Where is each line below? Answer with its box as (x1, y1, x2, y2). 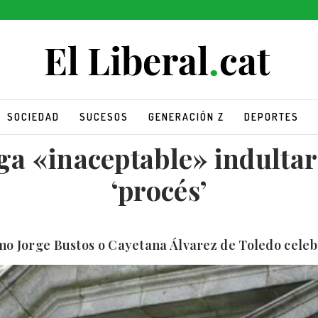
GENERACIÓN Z (148, 110, 224, 123)
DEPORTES (243, 110, 299, 123)
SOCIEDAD (6, 110, 60, 123)
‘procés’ (110, 171, 208, 208)
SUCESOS (79, 110, 128, 123)
